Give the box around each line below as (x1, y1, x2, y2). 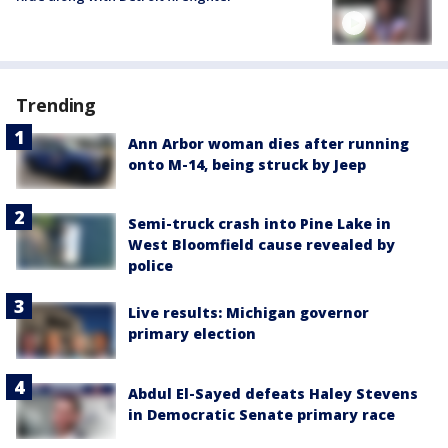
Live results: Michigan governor (128, 303, 369, 323)
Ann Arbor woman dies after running (128, 134, 409, 154)
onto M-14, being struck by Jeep (128, 155, 366, 175)
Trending (16, 93, 97, 118)
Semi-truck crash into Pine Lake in (128, 214, 391, 234)
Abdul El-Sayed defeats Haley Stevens (128, 383, 418, 403)
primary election (128, 324, 256, 344)
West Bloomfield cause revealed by (128, 235, 395, 255)
